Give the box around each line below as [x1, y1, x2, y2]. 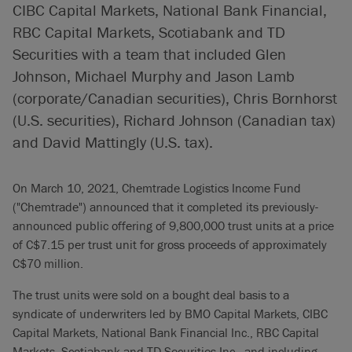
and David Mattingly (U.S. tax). [13, 132, 213, 152]
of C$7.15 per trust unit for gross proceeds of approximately [13, 236, 327, 252]
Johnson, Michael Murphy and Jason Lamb [13, 66, 295, 86]
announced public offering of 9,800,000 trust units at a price [13, 218, 334, 233]
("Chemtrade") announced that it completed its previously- [13, 199, 318, 214]
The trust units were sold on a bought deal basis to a [13, 287, 289, 302]
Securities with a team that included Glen [13, 44, 286, 64]
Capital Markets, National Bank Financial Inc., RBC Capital [13, 324, 319, 340]
